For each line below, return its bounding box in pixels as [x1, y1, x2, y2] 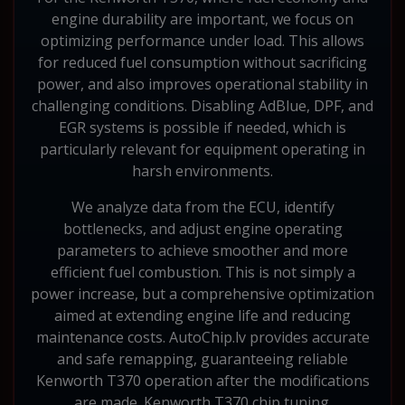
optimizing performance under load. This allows [41, 30, 364, 51]
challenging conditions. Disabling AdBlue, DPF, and [32, 95, 373, 116]
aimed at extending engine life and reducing [54, 305, 351, 325]
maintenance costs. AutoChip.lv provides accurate [35, 326, 370, 347]
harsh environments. [132, 160, 273, 181]
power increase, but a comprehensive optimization [31, 283, 374, 304]
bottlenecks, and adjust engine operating [62, 218, 343, 239]
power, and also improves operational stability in [37, 73, 368, 94]
